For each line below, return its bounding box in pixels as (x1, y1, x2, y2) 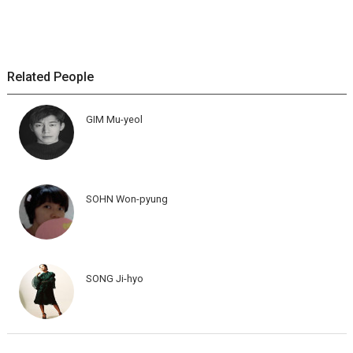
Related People (6, 69, 94, 84)
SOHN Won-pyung (85, 192, 168, 205)
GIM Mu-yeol (85, 113, 143, 125)
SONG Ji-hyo (85, 272, 143, 284)
